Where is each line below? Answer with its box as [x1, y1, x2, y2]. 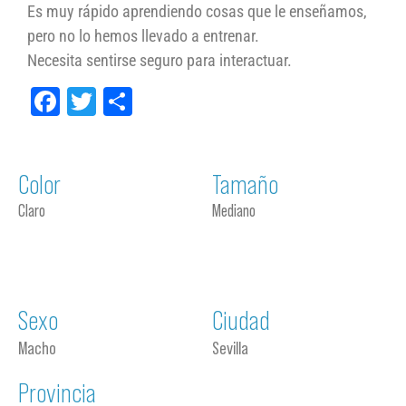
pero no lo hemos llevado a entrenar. [27, 26, 259, 45]
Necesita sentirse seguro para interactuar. [27, 51, 292, 70]
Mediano [212, 201, 256, 220]
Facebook [60, 84, 169, 119]
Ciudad [212, 305, 270, 335]
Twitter [96, 84, 175, 119]
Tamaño [212, 169, 278, 199]
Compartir [132, 84, 246, 119]
